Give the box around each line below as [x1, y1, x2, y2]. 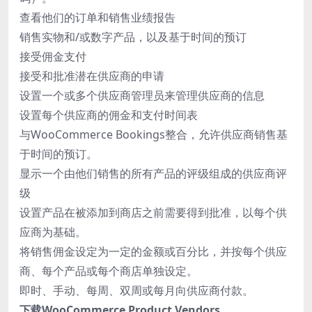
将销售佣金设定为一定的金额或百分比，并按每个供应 [19, 243, 287, 259]
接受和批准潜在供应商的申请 [19, 68, 164, 84]
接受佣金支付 [19, 48, 86, 64]
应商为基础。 [19, 224, 86, 240]
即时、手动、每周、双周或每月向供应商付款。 [19, 282, 253, 298]
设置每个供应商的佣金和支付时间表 [19, 107, 198, 123]
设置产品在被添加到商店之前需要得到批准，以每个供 [19, 204, 287, 220]
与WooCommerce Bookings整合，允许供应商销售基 [19, 126, 288, 142]
